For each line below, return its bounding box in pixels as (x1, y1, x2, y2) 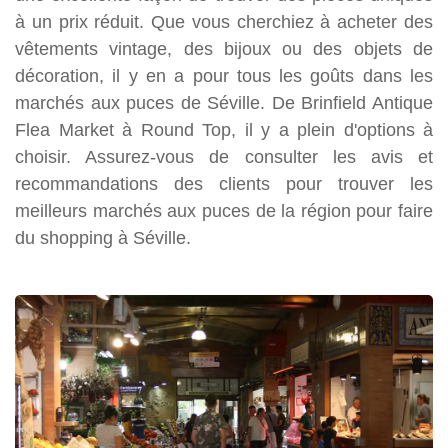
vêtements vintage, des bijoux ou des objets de (15, 38, 433, 60)
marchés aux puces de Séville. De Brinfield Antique (15, 92, 433, 114)
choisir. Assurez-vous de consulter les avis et (15, 146, 433, 168)
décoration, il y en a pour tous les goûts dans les (15, 65, 433, 87)
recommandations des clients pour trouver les (15, 173, 433, 195)
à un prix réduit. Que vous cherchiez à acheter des (15, 11, 433, 33)
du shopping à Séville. (15, 227, 191, 249)
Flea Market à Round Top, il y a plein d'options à (15, 119, 433, 141)
